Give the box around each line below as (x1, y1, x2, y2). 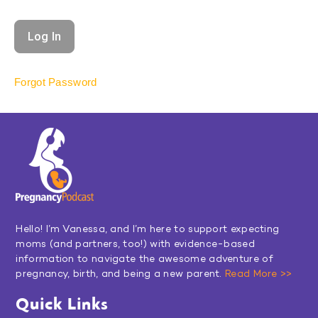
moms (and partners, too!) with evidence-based (16, 238, 255, 250)
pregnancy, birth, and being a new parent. (16, 268, 225, 280)
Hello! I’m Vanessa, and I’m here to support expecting (16, 224, 280, 235)
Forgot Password (14, 75, 97, 88)
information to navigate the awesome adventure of (16, 253, 273, 265)
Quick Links (16, 292, 109, 313)
